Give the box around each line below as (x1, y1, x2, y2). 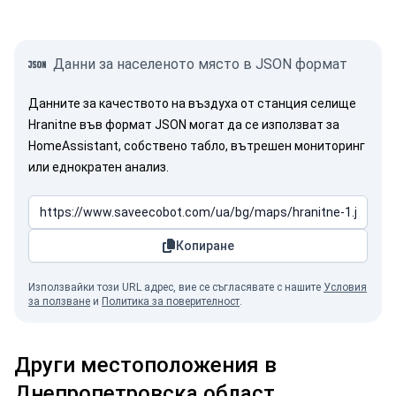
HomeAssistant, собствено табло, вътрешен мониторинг (28, 139, 365, 153)
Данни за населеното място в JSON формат (53, 56, 347, 72)
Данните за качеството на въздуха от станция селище (28, 96, 356, 110)
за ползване (28, 295, 90, 308)
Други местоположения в (14, 353, 277, 377)
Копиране (176, 239, 234, 253)
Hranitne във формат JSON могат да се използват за (28, 118, 339, 132)
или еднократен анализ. (28, 160, 169, 174)
